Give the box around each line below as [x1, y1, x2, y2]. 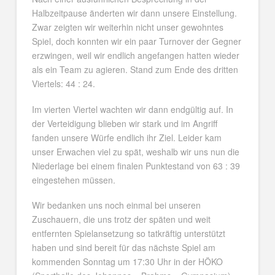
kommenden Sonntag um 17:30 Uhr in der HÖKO [31, 255, 225, 268]
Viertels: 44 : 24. [31, 77, 95, 90]
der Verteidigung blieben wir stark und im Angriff [31, 117, 217, 130]
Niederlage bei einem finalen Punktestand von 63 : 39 [31, 159, 240, 172]
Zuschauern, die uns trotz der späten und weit [31, 213, 211, 226]
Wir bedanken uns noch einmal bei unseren [31, 199, 201, 212]
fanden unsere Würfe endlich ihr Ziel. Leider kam [31, 131, 222, 144]
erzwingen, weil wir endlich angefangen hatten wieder [31, 49, 239, 62]
